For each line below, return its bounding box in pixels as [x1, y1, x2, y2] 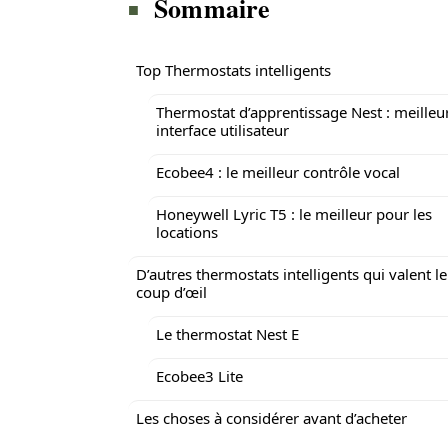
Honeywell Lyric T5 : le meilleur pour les [156, 204, 432, 224]
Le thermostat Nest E [156, 324, 299, 344]
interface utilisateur [156, 120, 289, 140]
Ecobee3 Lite [156, 366, 243, 386]
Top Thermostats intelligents [136, 60, 331, 80]
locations [156, 222, 218, 242]
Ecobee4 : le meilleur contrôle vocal [156, 162, 400, 182]
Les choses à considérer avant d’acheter [136, 408, 407, 428]
